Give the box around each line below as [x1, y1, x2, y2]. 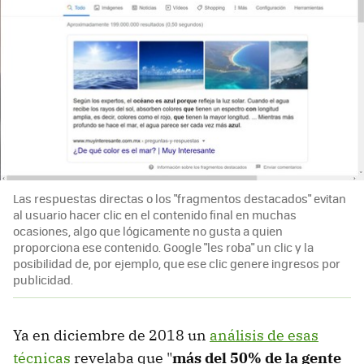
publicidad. [13, 271, 73, 288]
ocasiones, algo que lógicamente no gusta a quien [13, 222, 283, 239]
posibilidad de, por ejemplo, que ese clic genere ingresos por [13, 254, 340, 271]
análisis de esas [210, 325, 318, 344]
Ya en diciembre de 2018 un [13, 325, 210, 344]
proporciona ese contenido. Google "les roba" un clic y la [13, 238, 314, 255]
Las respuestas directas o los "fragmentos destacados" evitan [13, 189, 346, 206]
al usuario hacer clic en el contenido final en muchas [13, 206, 297, 223]
